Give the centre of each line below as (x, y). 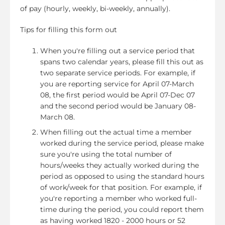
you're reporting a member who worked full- (119, 198)
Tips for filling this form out (69, 29)
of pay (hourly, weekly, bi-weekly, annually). (95, 8)
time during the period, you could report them (122, 209)
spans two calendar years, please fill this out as (122, 62)
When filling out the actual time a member (116, 132)
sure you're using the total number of (106, 154)
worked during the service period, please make (122, 143)
